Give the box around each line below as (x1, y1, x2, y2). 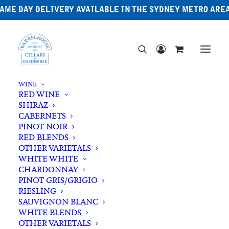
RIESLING (18, 186, 56, 196)
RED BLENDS (18, 132, 68, 143)
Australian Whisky (48, 152, 181, 174)
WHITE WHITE (18, 153, 78, 164)
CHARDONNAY (18, 164, 78, 175)
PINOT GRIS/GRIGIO (18, 175, 98, 186)
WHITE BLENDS (18, 207, 81, 218)
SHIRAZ (18, 100, 48, 110)
